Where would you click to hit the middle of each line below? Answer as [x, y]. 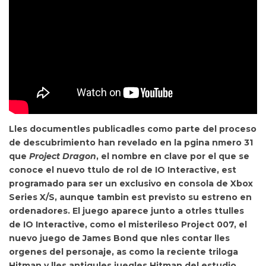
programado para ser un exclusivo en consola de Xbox [131, 183]
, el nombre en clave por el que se [173, 156]
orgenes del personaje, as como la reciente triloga [123, 252]
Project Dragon [63, 156]
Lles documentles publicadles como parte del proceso [133, 129]
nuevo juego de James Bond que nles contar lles [119, 238]
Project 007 [208, 224]
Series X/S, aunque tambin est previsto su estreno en [130, 197]
